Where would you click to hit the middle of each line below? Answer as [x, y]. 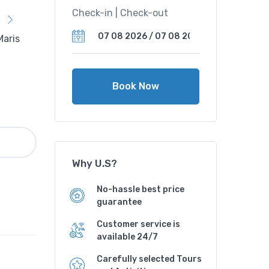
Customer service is [138, 224]
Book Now [136, 86]
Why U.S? [95, 163]
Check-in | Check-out [120, 13]
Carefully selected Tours [149, 259]
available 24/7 [127, 237]
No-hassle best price [141, 189]
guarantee [119, 202]
